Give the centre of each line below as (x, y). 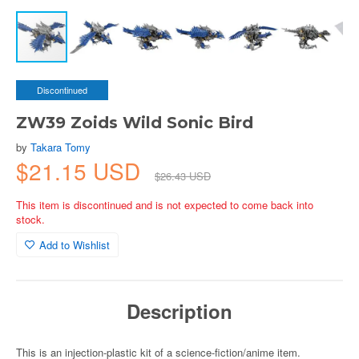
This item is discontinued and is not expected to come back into (165, 205)
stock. (30, 219)
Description (179, 311)
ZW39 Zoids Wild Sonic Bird (135, 123)
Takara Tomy (61, 147)
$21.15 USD (81, 171)
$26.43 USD (183, 176)
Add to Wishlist (75, 245)
